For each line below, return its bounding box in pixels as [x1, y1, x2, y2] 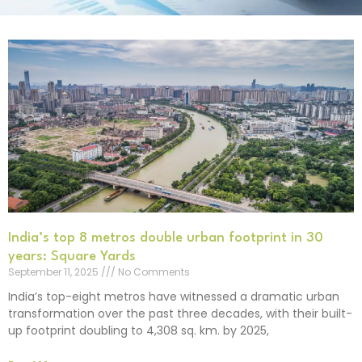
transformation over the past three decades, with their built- [8, 305, 352, 322]
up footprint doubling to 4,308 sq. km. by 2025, [8, 322, 269, 339]
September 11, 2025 [8, 265, 101, 279]
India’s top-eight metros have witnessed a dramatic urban [8, 288, 339, 305]
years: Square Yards [8, 250, 136, 263]
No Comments [116, 265, 190, 279]
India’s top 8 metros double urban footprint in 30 [8, 231, 323, 245]
